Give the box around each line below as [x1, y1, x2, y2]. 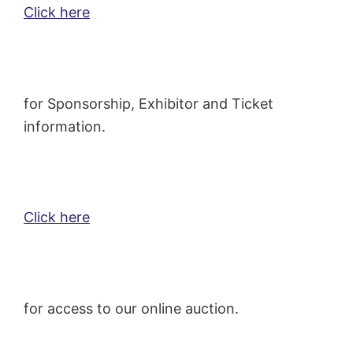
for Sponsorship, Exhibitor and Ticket [24, 95, 273, 113]
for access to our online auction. [24, 300, 239, 318]
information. [24, 118, 106, 136]
